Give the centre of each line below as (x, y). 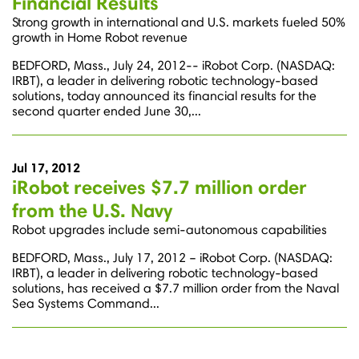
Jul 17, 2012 (46, 168)
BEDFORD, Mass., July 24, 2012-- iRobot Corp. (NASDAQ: (173, 66)
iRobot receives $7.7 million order (159, 188)
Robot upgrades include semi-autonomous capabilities (169, 230)
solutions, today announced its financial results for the (164, 96)
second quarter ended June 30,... (107, 111)
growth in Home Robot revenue (100, 38)
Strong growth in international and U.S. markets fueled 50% (179, 22)
